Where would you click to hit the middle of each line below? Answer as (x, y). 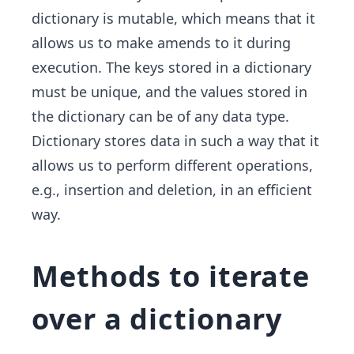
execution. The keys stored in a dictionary (171, 67)
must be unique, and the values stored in (169, 92)
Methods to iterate (171, 276)
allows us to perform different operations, (172, 165)
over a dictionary (157, 319)
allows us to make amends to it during (161, 43)
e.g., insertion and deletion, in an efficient (172, 190)
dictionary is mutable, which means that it (173, 18)
